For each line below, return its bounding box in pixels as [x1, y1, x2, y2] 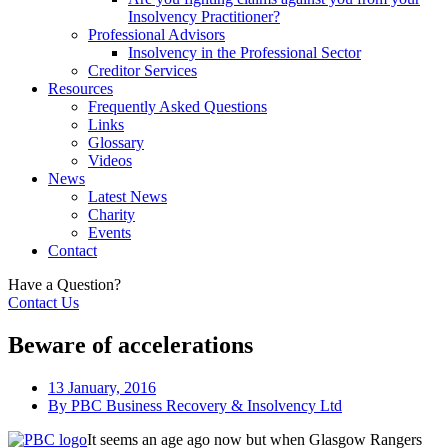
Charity [88, 206, 135, 223]
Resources [48, 80, 113, 97]
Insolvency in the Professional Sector [128, 44, 361, 61]
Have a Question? [8, 276, 121, 293]
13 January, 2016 [48, 378, 156, 396]
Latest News [88, 188, 167, 205]
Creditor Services [88, 62, 197, 79]
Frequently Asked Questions [88, 98, 267, 115]
